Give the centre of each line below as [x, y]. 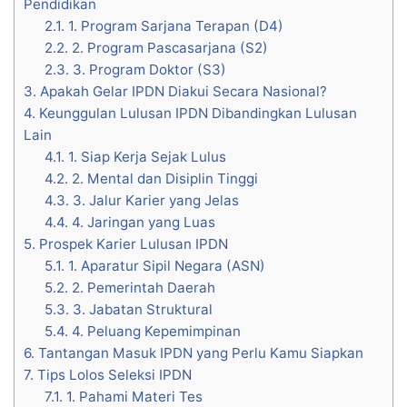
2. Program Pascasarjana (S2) [168, 48]
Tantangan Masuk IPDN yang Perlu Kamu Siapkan [199, 353]
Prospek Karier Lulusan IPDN [132, 244]
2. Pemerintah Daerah [141, 288]
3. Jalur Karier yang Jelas [154, 201]
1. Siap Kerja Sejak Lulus [145, 157]
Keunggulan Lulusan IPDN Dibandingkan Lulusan [196, 114]
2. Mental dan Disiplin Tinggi [163, 179]
